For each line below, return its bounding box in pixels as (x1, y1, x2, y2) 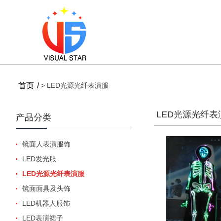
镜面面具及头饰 (22, 184, 71, 192)
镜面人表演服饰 (22, 140, 71, 148)
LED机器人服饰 (22, 199, 70, 207)
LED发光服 (22, 155, 56, 163)
